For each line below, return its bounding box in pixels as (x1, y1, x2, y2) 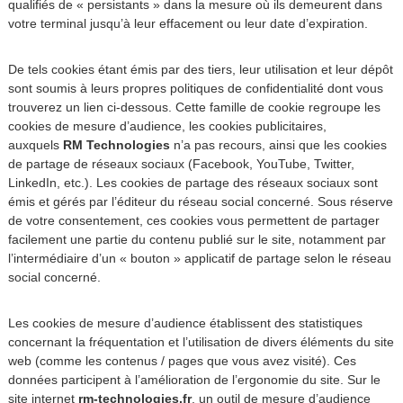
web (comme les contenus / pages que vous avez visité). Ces (7, 354, 356, 368)
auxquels (7, 138, 63, 152)
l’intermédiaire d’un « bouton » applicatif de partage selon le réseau (7, 251, 391, 265)
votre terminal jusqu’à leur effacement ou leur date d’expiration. (7, 16, 368, 31)
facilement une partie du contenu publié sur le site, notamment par (7, 232, 386, 246)
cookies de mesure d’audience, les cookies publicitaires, (7, 119, 327, 133)
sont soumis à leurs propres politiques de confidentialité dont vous (7, 81, 383, 95)
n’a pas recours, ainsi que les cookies (169, 138, 387, 152)
